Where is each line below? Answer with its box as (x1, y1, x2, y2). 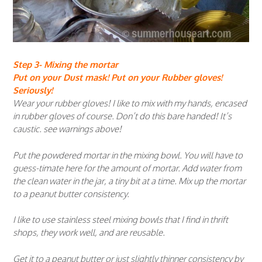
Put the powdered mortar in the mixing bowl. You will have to (13, 149, 243, 161)
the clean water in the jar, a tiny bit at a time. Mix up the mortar (13, 175, 246, 187)
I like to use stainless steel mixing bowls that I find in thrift (13, 214, 228, 226)
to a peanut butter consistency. (13, 188, 129, 199)
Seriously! (13, 85, 53, 96)
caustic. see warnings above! (13, 123, 122, 135)
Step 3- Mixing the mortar (13, 59, 118, 71)
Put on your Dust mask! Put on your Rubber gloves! (13, 72, 222, 84)
